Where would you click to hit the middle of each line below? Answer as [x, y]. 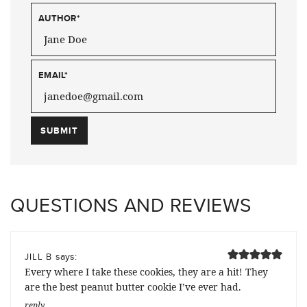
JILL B [38, 256]
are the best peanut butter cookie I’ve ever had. [133, 286]
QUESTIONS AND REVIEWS [131, 205]
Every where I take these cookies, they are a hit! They [146, 271]
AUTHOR [58, 18]
